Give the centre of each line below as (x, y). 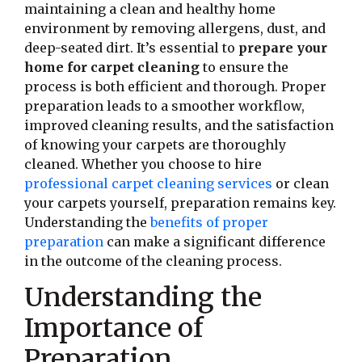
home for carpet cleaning (112, 67)
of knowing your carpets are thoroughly (155, 144)
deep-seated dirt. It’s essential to (131, 47)
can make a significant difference (215, 241)
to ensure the (244, 67)
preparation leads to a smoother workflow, (164, 105)
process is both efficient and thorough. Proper (175, 86)
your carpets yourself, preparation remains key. (180, 202)
